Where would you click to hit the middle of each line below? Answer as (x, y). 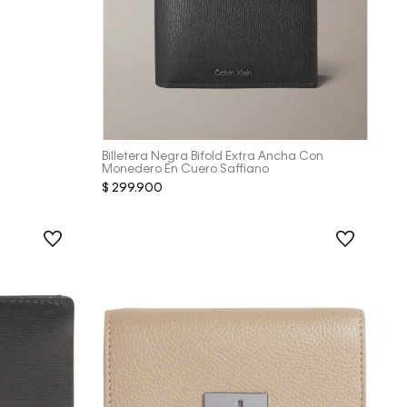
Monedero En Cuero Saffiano (185, 170)
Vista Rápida (235, 103)
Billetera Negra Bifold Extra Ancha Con (212, 157)
